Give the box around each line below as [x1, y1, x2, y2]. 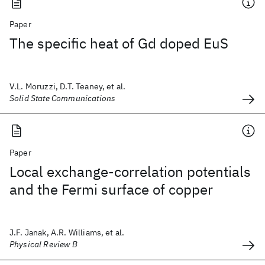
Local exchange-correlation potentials [9, 162, 251, 181]
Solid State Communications [9, 93, 116, 104]
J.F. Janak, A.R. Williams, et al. [9, 227, 125, 238]
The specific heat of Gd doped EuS [9, 34, 228, 53]
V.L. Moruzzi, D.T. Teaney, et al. [9, 81, 126, 92]
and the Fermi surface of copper [9, 180, 213, 199]
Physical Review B [9, 239, 77, 250]
